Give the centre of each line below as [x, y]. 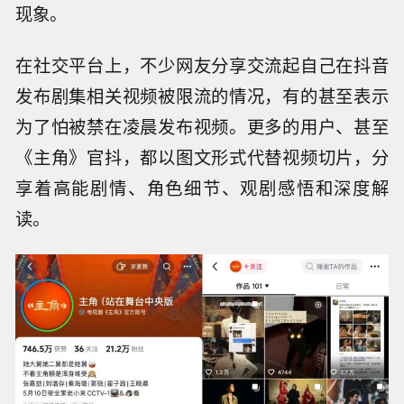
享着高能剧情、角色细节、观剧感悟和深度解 [202, 187]
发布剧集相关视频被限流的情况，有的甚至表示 [202, 95]
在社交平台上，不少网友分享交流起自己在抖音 [202, 64]
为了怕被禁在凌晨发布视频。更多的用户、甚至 [202, 126]
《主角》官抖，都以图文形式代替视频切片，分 [202, 156]
